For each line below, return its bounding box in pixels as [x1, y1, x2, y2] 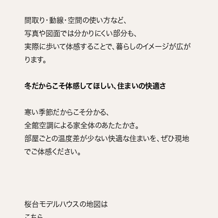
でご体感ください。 [24, 147, 81, 155]
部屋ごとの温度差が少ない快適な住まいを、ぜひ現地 [24, 134, 189, 142]
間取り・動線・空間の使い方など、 [24, 16, 127, 24]
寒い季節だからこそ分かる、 [24, 108, 110, 116]
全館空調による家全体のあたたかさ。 [24, 121, 139, 129]
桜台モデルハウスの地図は [24, 200, 108, 208]
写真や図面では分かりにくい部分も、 [24, 29, 138, 37]
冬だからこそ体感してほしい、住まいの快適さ [24, 82, 166, 90]
